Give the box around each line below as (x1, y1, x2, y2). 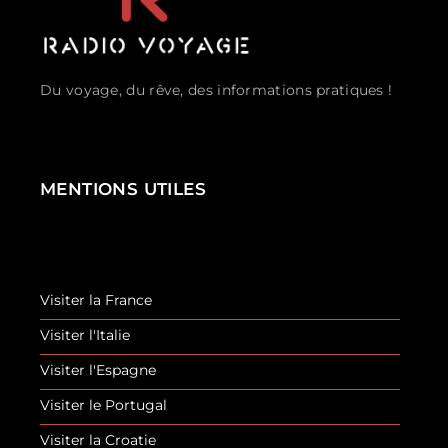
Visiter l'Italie (40, 325, 130, 344)
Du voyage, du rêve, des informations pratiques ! (40, 80, 393, 99)
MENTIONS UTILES (40, 178, 206, 199)
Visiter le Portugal (40, 395, 167, 414)
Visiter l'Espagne (40, 360, 156, 379)
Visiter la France (40, 290, 152, 309)
